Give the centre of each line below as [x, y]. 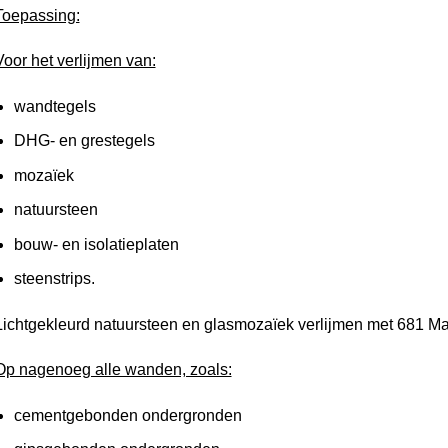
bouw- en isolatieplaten [97, 244]
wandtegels [55, 106]
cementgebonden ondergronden [128, 415]
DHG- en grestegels [85, 141]
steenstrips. [55, 279]
